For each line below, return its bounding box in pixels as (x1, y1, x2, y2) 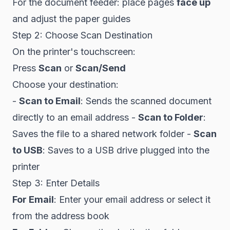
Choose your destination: (12, 79, 119, 90)
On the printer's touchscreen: (12, 46, 136, 57)
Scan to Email (19, 95, 81, 106)
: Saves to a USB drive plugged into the (43, 145, 209, 156)
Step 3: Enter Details (12, 178, 100, 188)
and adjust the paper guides (12, 13, 130, 24)
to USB (12, 145, 43, 156)
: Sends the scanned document (81, 95, 212, 106)
